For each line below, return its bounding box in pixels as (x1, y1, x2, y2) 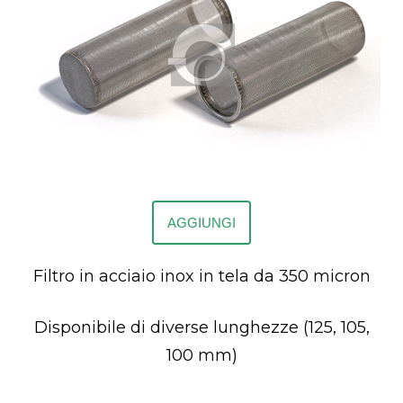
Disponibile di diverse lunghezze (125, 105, (33, 318, 370, 338)
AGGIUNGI (167, 215, 236, 231)
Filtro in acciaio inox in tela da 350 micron (32, 266, 371, 287)
